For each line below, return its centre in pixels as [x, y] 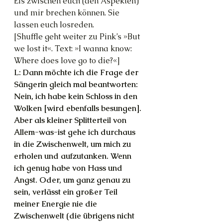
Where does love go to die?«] [67, 60]
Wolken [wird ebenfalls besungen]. [79, 108]
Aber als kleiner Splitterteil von [71, 120]
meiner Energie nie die [56, 204]
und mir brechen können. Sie [68, 13]
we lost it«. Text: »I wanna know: [74, 49]
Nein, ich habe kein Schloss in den [77, 96]
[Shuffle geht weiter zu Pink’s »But [78, 37]
